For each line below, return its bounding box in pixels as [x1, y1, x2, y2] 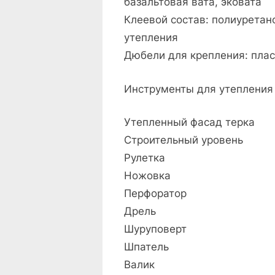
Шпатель [124, 241, 169, 254]
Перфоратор [124, 187, 187, 200]
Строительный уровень [124, 134, 243, 147]
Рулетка [124, 152, 165, 165]
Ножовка [124, 169, 171, 182]
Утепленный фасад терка [124, 116, 255, 129]
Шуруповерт [124, 223, 187, 236]
